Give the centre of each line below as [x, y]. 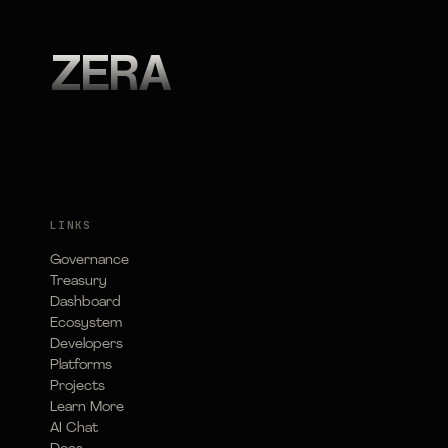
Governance [89, 260]
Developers [86, 344]
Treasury [78, 281]
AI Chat [74, 428]
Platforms [81, 365]
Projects [77, 386]
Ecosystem [86, 323]
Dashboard [85, 302]
